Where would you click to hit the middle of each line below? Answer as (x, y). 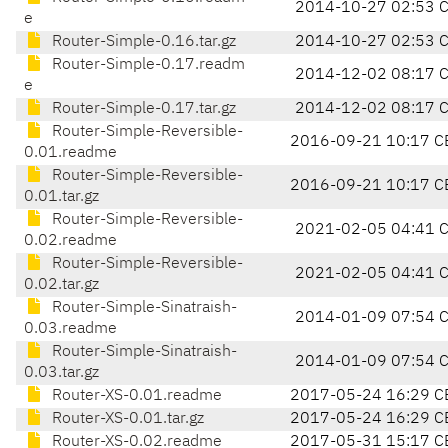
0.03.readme (70, 329)
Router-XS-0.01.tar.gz (126, 419)
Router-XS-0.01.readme (135, 396)
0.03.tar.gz (61, 373)
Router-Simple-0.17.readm (146, 65)
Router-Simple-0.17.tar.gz (142, 109)
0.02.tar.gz (61, 285)
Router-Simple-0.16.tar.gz (142, 42)
